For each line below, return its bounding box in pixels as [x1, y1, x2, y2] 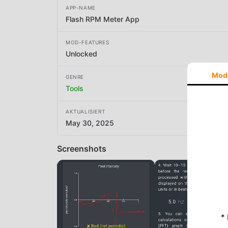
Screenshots [57, 143, 106, 154]
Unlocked [66, 49, 97, 58]
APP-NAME [66, 4, 96, 11]
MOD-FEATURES [66, 39, 109, 45]
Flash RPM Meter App [66, 14, 139, 23]
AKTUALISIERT [66, 108, 105, 115]
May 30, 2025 [66, 119, 114, 128]
